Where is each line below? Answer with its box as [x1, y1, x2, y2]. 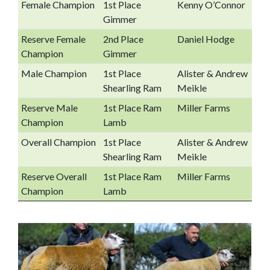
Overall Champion [20, 136, 96, 148]
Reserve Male [20, 102, 78, 113]
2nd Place [102, 33, 143, 45]
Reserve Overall [20, 171, 87, 182]
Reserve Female [20, 33, 86, 45]
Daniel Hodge [177, 33, 234, 45]
